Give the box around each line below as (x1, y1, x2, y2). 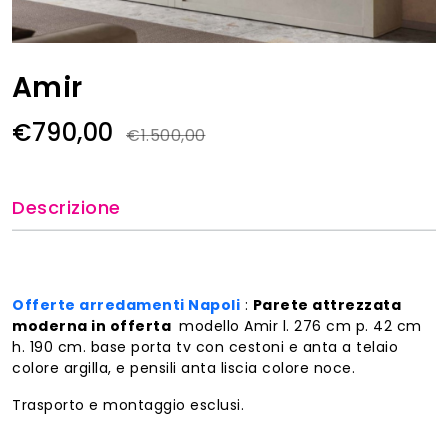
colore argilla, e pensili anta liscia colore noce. (12, 358, 355, 379)
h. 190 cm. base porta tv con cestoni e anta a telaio (12, 337, 398, 358)
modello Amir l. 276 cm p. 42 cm (174, 316, 422, 337)
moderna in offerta (12, 316, 175, 337)
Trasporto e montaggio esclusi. (12, 395, 244, 416)
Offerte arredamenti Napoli (12, 295, 240, 316)
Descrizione (12, 194, 121, 220)
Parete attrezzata (252, 295, 401, 316)
